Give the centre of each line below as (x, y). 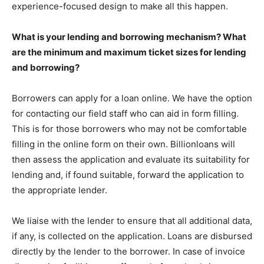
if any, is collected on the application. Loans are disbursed (132, 236)
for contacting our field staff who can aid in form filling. (125, 113)
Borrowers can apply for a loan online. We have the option (132, 98)
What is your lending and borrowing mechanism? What (129, 37)
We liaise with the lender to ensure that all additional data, (132, 220)
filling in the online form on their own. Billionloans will (123, 144)
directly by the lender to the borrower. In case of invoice (128, 251)
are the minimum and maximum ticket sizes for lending (129, 52)
